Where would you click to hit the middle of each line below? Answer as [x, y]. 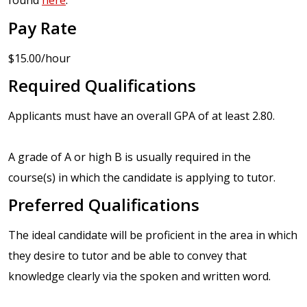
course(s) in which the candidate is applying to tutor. [142, 177]
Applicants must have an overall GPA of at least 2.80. [142, 115]
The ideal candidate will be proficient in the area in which [153, 235]
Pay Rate [42, 27]
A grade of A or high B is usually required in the [130, 157]
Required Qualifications [102, 85]
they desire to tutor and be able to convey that [127, 255]
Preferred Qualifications [104, 204]
